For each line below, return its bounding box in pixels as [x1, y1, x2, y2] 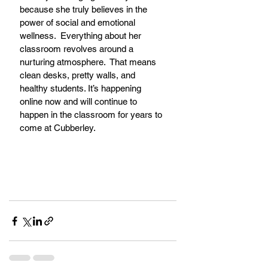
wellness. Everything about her [20, 31, 144, 41]
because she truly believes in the [20, 4, 150, 15]
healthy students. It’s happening [20, 83, 144, 94]
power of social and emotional [20, 17, 138, 28]
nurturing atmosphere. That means [20, 57, 159, 68]
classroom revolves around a [20, 44, 136, 54]
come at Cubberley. [20, 123, 98, 133]
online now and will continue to [20, 96, 139, 107]
